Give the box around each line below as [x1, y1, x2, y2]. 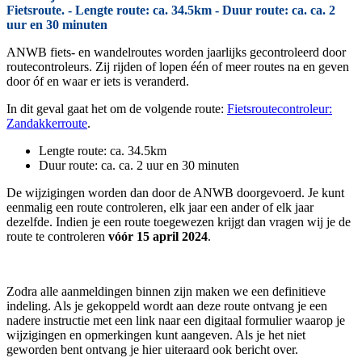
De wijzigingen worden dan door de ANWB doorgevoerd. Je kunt [6, 186, 344, 200]
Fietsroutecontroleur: [227, 102, 332, 116]
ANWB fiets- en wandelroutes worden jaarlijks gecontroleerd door [6, 45, 346, 60]
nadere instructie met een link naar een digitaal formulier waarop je [6, 314, 345, 328]
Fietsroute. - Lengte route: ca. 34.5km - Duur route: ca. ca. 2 [6, 3, 335, 18]
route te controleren [6, 229, 108, 244]
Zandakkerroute [6, 116, 87, 131]
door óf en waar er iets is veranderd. [6, 74, 189, 89]
